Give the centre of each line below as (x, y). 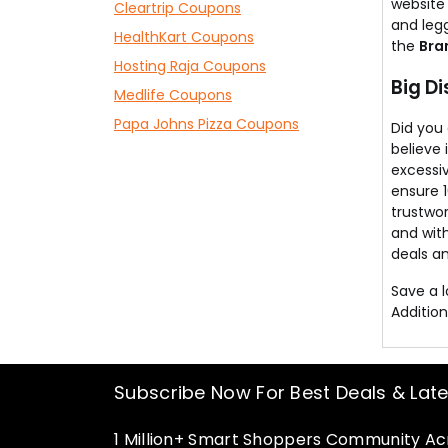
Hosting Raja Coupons (190, 66)
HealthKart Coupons (184, 37)
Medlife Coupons (173, 95)
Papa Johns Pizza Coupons (206, 124)
